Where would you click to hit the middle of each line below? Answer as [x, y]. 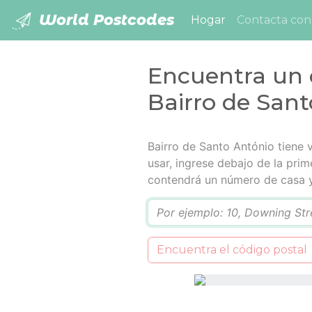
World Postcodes [104, 20]
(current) [251, 19]
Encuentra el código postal [232, 250]
